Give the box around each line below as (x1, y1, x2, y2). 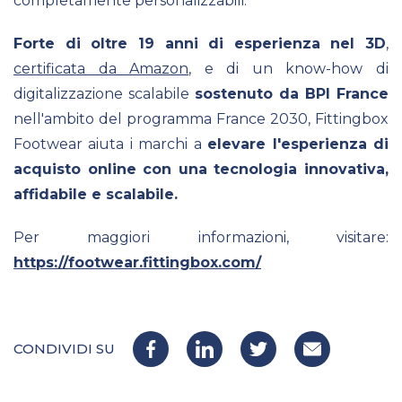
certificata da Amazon (13, 59, 189, 77)
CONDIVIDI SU (13, 339, 115, 357)
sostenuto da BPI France (195, 84, 389, 102)
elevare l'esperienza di (207, 135, 389, 153)
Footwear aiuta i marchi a (13, 135, 208, 153)
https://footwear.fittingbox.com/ (13, 253, 261, 271)
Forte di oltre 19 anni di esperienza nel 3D (13, 34, 386, 52)
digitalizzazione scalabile (13, 84, 195, 102)
